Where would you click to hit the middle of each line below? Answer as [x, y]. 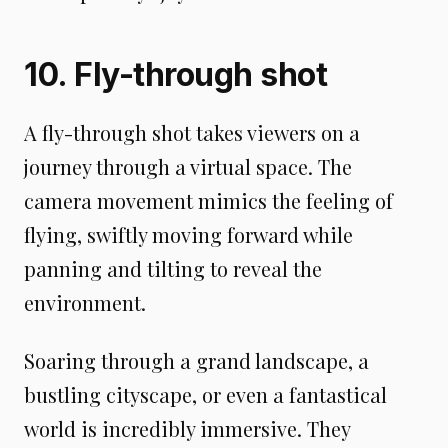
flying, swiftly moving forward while [188, 234]
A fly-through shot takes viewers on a [192, 132]
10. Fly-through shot [175, 74]
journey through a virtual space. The [188, 166]
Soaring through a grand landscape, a [196, 360]
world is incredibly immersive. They [187, 428]
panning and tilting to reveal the [173, 268]
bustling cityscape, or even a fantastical [205, 394]
